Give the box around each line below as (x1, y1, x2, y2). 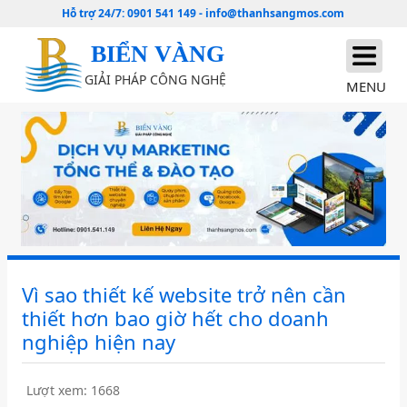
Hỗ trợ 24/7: (62, 5, 128, 21)
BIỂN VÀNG (91, 41, 225, 67)
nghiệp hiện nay (22, 328, 176, 356)
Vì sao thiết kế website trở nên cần (22, 281, 347, 309)
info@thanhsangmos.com (205, 5, 345, 21)
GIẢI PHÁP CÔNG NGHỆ (84, 71, 227, 88)
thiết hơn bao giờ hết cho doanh (22, 304, 330, 333)
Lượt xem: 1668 (26, 382, 121, 400)
